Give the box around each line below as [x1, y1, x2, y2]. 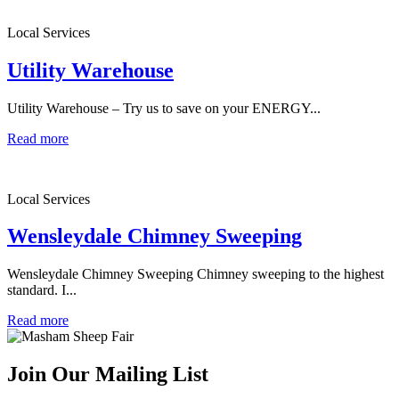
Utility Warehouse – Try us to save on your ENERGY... [7, 100, 321, 116]
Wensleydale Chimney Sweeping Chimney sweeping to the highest [7, 266, 384, 282]
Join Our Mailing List [7, 362, 208, 387]
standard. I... [7, 282, 77, 298]
